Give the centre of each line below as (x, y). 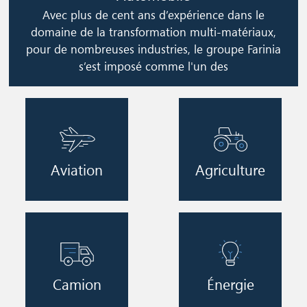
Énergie (230, 284)
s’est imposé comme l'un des (153, 66)
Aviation (77, 169)
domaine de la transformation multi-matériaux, (153, 32)
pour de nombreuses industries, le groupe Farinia (153, 49)
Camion (77, 284)
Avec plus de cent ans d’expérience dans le (153, 14)
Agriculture (230, 169)
